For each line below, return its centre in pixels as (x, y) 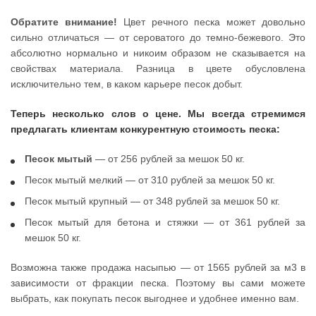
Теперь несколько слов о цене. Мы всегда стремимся (158, 114)
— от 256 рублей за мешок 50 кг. (169, 159)
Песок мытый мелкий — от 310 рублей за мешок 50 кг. (150, 180)
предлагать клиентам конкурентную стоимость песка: (145, 129)
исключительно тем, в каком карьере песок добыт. (127, 84)
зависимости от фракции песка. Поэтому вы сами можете (158, 283)
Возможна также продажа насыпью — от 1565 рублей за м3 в (158, 268)
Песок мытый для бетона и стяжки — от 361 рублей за (165, 223)
